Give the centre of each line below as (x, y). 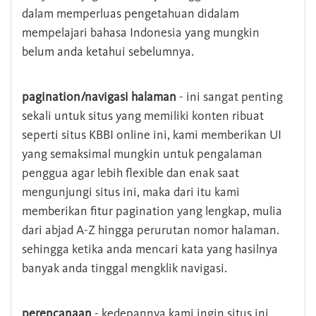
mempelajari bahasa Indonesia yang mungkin (141, 33)
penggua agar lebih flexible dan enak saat (130, 173)
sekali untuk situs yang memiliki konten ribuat (143, 116)
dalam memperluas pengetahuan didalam (130, 14)
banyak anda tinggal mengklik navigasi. (124, 268)
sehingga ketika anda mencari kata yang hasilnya (150, 249)
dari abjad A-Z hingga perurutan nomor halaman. (151, 230)
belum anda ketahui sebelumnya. (108, 52)
